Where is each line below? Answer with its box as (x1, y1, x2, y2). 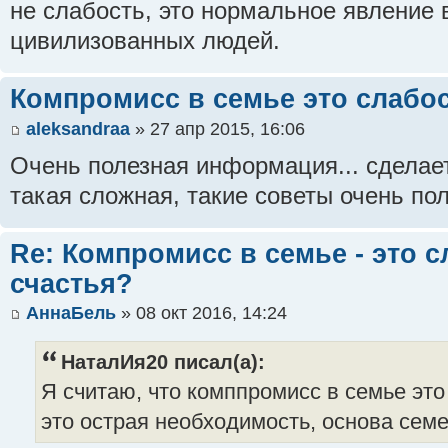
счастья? (10, 267, 133, 299)
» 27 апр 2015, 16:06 (130, 118, 305, 139)
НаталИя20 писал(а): (61, 351, 265, 374)
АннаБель (26, 303, 116, 324)
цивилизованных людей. (10, 28, 280, 55)
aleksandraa (26, 118, 130, 139)
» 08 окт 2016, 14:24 (116, 303, 287, 324)
